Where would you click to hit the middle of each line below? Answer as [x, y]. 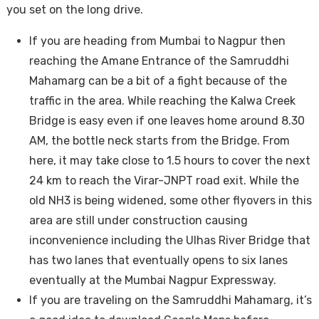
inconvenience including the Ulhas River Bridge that [169, 240]
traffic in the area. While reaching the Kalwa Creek [162, 100]
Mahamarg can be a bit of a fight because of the [158, 80]
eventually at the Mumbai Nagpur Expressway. [152, 280]
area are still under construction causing [138, 220]
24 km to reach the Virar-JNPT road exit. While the [164, 180]
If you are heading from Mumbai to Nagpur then [157, 41]
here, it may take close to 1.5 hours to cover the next [169, 160]
